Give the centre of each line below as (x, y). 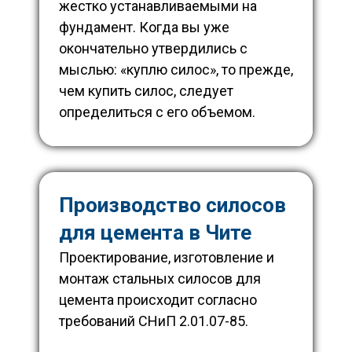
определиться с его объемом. (157, 112)
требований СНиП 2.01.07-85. (154, 321)
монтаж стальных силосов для (160, 279)
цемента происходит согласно (158, 300)
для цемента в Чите (155, 233)
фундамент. (99, 27)
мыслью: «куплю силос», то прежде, (176, 70)
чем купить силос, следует (146, 91)
